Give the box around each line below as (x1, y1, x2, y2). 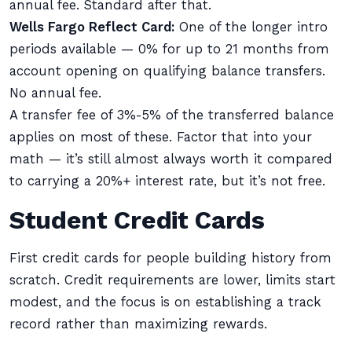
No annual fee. (9, 86, 101, 101)
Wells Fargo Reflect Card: (9, 20, 174, 35)
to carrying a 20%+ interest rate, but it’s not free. (9, 174, 325, 189)
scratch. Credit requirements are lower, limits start (9, 273, 335, 288)
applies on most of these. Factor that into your (9, 130, 312, 145)
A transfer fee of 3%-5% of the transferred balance (9, 108, 334, 123)
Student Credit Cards (9, 205, 265, 235)
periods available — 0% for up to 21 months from (9, 42, 329, 57)
